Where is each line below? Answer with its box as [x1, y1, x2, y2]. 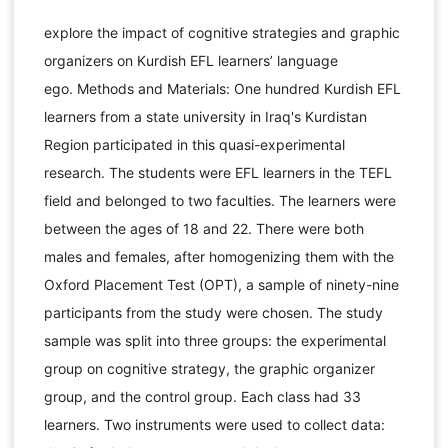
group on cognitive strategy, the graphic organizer [43, 360, 375, 378]
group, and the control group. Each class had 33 [43, 388, 361, 406]
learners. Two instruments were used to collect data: [43, 416, 385, 434]
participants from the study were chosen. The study [43, 304, 383, 322]
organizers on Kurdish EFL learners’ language [43, 52, 338, 70]
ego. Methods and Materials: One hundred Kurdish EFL [43, 80, 401, 98]
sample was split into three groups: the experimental [43, 332, 386, 350]
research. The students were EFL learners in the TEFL [43, 164, 392, 182]
